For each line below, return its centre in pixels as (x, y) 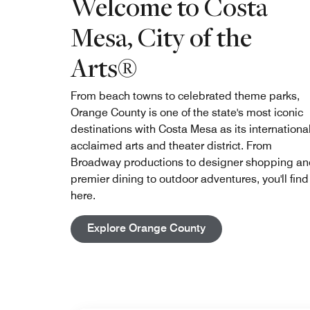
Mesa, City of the (161, 37)
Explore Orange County (146, 228)
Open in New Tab (248, 227)
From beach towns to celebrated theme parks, (185, 96)
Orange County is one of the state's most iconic (187, 112)
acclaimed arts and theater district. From (171, 146)
